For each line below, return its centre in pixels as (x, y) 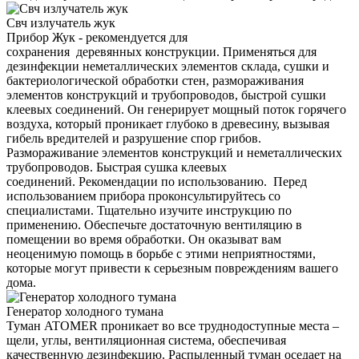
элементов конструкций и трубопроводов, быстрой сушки (166, 95)
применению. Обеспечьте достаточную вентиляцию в (154, 225)
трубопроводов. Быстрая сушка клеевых (117, 167)
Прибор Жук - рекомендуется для (97, 38)
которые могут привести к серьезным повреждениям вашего (172, 268)
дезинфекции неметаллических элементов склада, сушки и (168, 67)
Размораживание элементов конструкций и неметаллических (174, 153)
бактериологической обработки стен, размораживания (155, 81)
